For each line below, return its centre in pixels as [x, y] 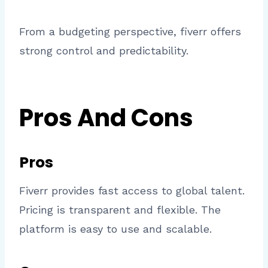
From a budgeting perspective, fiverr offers [130, 32]
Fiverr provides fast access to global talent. [132, 190]
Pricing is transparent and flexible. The [120, 209]
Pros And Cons [106, 118]
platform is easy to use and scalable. [115, 229]
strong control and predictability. [104, 51]
